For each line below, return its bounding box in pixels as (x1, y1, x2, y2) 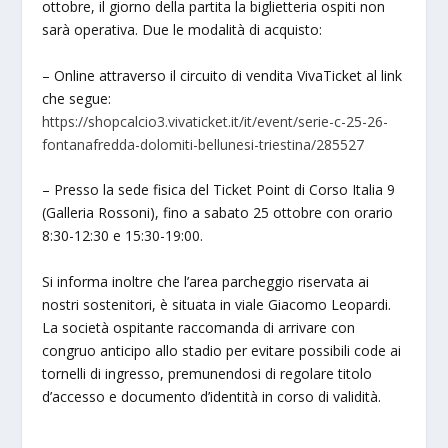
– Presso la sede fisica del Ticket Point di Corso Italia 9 (42, 180, 396, 200)
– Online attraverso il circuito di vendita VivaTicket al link (42, 65, 403, 85)
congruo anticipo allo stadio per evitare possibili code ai (42, 340, 402, 360)
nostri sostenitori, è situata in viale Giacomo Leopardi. (42, 294, 392, 314)
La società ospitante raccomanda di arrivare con (42, 317, 356, 337)
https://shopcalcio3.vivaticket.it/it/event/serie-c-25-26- (42, 111, 389, 131)
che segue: (42, 88, 112, 108)
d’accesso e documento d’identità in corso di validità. (42, 386, 386, 406)
